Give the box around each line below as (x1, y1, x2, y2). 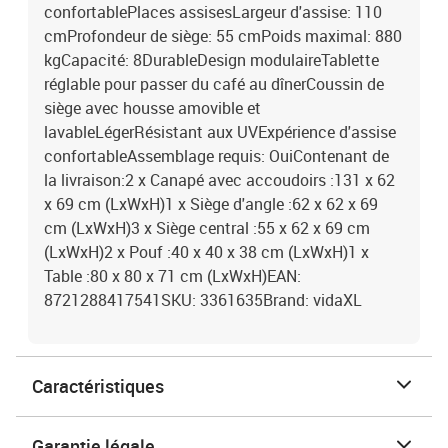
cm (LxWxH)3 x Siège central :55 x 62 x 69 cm (44, 217, 370, 239)
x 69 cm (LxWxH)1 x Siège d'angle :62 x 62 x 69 (44, 193, 378, 215)
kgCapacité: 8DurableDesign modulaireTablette (44, 49, 379, 71)
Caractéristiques (32, 374, 164, 398)
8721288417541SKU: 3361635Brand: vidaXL (44, 289, 362, 311)
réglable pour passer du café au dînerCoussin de (44, 73, 384, 95)
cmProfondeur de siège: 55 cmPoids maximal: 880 (44, 25, 402, 47)
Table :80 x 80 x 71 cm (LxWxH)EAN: (44, 265, 301, 287)
